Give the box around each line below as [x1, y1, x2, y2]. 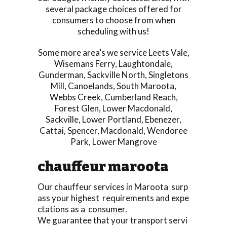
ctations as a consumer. [37, 203, 127, 214]
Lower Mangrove [92, 136, 157, 147]
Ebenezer [145, 113, 179, 125]
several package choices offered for [45, 3, 182, 14]
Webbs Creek [49, 91, 101, 102]
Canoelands [68, 80, 113, 91]
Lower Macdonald [102, 102, 170, 113]
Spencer [67, 125, 97, 136]
